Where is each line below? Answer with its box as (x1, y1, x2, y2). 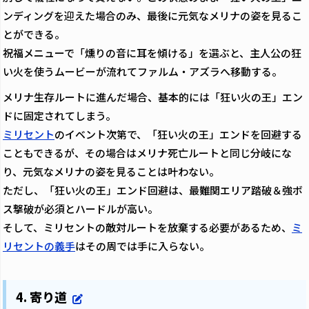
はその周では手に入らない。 (75, 239, 210, 254)
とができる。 (3, 27, 65, 42)
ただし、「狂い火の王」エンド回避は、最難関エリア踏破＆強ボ (3, 183, 303, 198)
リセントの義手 (3, 239, 75, 254)
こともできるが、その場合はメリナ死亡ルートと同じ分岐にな (3, 146, 292, 161)
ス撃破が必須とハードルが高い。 (3, 201, 158, 217)
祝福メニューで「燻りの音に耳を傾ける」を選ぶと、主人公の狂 (3, 46, 301, 61)
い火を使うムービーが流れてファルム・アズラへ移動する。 (3, 64, 282, 79)
